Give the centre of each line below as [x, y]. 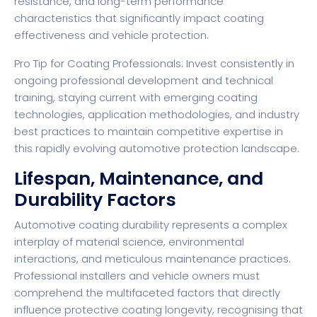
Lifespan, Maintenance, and [139, 179]
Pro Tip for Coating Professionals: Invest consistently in [154, 64]
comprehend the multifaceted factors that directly [147, 293]
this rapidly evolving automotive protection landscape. [157, 149]
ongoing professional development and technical [144, 81]
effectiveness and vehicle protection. [111, 35]
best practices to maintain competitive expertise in [149, 132]
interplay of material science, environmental [129, 242]
